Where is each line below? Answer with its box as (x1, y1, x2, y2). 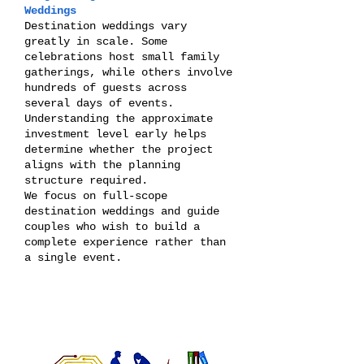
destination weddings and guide (24, 205, 219, 218)
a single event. (24, 251, 122, 264)
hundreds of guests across (24, 81, 187, 94)
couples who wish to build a (24, 220, 200, 233)
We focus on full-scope (24, 189, 167, 202)
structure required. (24, 174, 148, 187)
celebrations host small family (24, 50, 219, 63)
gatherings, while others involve (24, 66, 232, 79)
